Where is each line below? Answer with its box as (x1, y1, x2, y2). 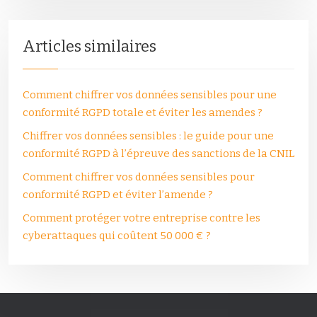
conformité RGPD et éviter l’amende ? (23, 188, 213, 201)
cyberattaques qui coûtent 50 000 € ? (23, 229, 211, 242)
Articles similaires (23, 37, 156, 56)
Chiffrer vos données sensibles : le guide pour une (23, 129, 274, 142)
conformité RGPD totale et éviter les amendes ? (23, 106, 263, 119)
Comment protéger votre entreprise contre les (23, 212, 260, 224)
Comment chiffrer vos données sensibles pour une (23, 88, 277, 101)
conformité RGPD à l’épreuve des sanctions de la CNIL (23, 147, 294, 160)
